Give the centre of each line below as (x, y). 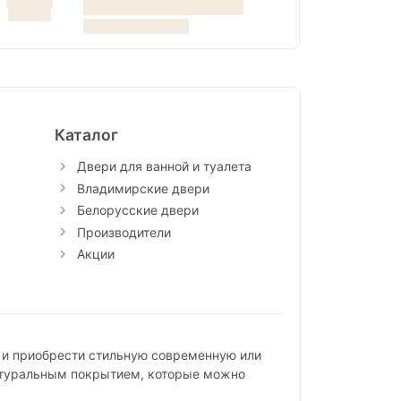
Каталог (86, 135)
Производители (124, 232)
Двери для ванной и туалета (164, 166)
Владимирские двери (143, 188)
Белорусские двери (137, 210)
